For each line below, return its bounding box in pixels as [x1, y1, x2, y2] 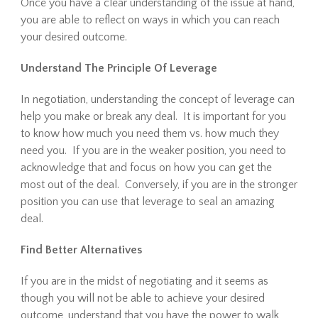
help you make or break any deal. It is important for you [20, 110, 286, 123]
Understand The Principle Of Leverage [20, 62, 217, 75]
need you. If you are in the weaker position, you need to [20, 144, 286, 157]
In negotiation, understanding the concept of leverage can [20, 93, 295, 106]
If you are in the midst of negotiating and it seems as [20, 275, 268, 287]
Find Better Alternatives [20, 243, 142, 256]
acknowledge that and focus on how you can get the [20, 161, 272, 174]
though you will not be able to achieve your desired [20, 292, 265, 305]
